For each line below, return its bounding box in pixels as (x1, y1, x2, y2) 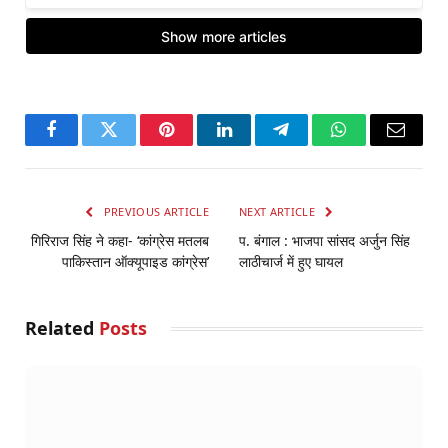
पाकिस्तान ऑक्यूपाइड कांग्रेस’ (62, 251, 209, 271)
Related (25, 315, 99, 340)
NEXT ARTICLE (239, 203, 319, 219)
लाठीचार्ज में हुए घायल (239, 251, 343, 271)
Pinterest (165, 135, 229, 154)
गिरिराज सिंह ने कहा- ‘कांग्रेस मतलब (31, 230, 209, 250)
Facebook (50, 135, 121, 154)
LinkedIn (222, 135, 289, 154)
